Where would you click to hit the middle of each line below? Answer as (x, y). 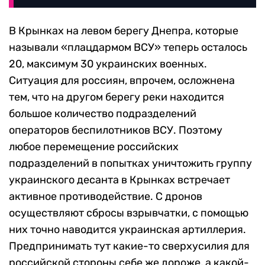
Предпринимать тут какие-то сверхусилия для (129, 246)
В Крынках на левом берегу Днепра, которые (124, 31)
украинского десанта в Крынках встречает (119, 180)
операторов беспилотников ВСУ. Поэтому (116, 130)
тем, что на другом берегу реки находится (117, 97)
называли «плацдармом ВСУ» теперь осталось (128, 48)
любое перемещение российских (94, 147)
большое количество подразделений (103, 114)
